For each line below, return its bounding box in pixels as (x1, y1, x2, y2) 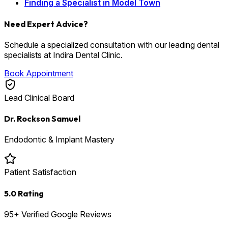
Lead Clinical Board (4, 92, 74, 103)
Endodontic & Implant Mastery (4, 134, 115, 145)
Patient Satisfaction (4, 167, 76, 178)
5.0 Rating (4, 188, 44, 198)
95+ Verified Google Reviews (4, 209, 111, 219)
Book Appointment (4, 68, 73, 78)
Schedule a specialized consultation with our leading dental (4, 39, 219, 50)
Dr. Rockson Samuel (4, 113, 80, 124)
